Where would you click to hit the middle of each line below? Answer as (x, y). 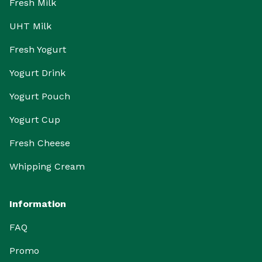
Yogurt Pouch (40, 96)
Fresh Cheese (40, 143)
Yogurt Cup (35, 120)
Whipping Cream (47, 167)
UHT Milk (30, 26)
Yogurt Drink (37, 73)
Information (38, 204)
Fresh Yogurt (38, 50)
